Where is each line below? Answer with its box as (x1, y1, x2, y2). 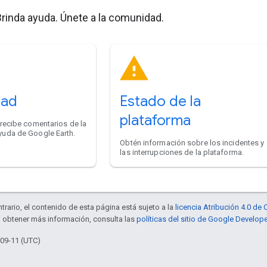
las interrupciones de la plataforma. (120, 147, 244, 157)
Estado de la (120, 92, 201, 110)
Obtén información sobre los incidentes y (120, 138, 265, 147)
